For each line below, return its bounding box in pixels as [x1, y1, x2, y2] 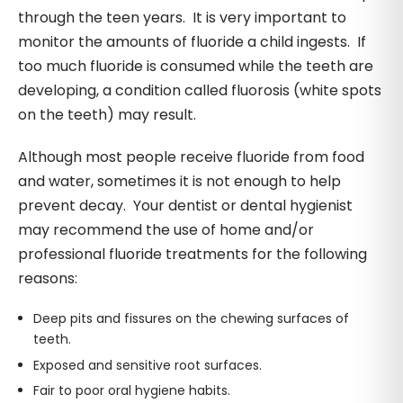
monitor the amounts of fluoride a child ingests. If [18, 31, 366, 52]
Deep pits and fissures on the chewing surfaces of [32, 309, 349, 327]
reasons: [18, 268, 77, 289]
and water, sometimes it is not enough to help [18, 171, 341, 192]
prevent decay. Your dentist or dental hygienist [18, 195, 353, 216]
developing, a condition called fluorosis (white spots [18, 80, 381, 101]
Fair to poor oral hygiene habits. [32, 381, 230, 400]
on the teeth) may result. [18, 104, 196, 125]
